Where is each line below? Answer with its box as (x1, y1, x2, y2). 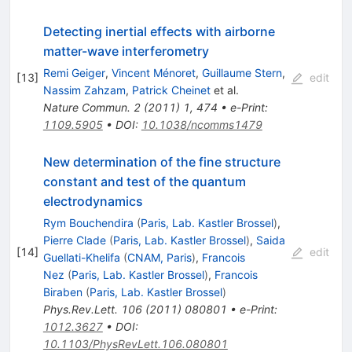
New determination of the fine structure (42, 153, 280, 170)
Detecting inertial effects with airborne (42, 23, 275, 39)
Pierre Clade (42, 233, 106, 247)
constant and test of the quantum (42, 173, 246, 189)
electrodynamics (42, 192, 143, 209)
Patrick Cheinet (131, 82, 211, 97)
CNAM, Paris (126, 250, 192, 264)
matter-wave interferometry (42, 42, 209, 59)
